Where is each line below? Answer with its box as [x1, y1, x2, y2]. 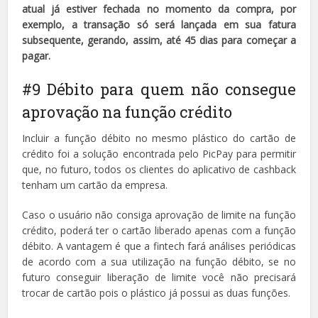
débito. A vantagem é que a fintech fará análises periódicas [22, 238, 296, 253]
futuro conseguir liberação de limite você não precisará [22, 270, 296, 284]
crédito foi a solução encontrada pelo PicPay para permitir [22, 146, 296, 160]
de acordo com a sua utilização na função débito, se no [22, 254, 296, 268]
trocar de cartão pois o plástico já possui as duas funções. [22, 285, 291, 300]
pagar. [22, 48, 51, 62]
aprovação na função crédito [22, 101, 233, 122]
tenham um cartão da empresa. [22, 177, 168, 192]
